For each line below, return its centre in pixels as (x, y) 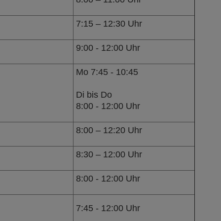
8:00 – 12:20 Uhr (109, 130)
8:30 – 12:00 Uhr (109, 154)
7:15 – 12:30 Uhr (109, 23)
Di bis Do (94, 94)
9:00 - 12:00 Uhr (108, 48)
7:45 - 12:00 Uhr (108, 208)
